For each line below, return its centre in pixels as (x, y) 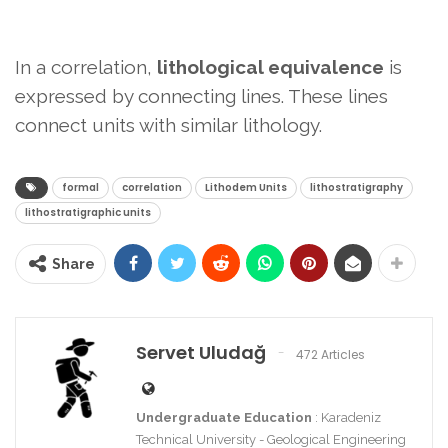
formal (80, 188)
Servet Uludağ (201, 353)
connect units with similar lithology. (168, 125)
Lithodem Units (246, 188)
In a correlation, (86, 67)
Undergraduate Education (224, 418)
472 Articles (329, 354)
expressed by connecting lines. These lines (201, 96)
